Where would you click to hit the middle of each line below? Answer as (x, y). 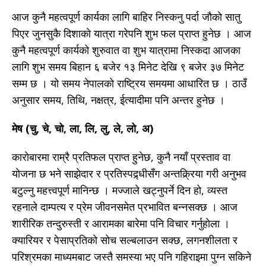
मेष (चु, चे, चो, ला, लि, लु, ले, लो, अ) (83, 129)
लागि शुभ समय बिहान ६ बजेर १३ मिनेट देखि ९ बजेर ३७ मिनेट (128, 67)
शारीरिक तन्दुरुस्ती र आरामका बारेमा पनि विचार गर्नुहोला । (121, 224)
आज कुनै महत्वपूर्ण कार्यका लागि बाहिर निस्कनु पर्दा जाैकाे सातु (126, 17)
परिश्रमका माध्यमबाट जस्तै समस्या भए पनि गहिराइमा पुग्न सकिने (132, 257)
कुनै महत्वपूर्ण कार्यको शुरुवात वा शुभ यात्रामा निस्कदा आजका (126, 50)
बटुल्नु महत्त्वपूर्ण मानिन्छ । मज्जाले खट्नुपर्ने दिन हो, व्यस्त (120, 190)
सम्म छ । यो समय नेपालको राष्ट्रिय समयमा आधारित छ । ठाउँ (129, 83)
